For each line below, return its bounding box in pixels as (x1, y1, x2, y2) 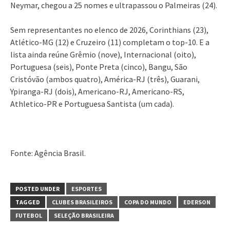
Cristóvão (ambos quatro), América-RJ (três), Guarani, (10, 73, 200, 84)
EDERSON (183, 198, 210, 206)
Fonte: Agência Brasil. (10, 147, 86, 158)
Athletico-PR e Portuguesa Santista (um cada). (10, 98, 174, 109)
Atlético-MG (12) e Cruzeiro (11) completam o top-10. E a (10, 36, 209, 47)
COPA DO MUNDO (124, 198, 171, 206)
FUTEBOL (15, 211, 42, 219)
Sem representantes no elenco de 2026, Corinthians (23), (10, 24, 208, 35)
